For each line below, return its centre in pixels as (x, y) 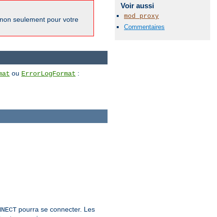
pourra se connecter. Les (56, 209)
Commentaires (144, 27)
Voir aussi (137, 6)
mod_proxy (141, 16)
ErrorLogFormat (48, 73)
